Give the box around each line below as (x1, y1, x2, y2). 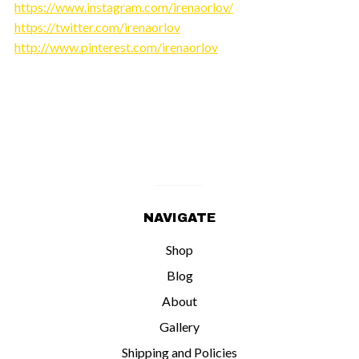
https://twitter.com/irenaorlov (14, 18, 180, 34)
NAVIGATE (143, 210, 216, 224)
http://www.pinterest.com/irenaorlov (14, 38, 218, 54)
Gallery (159, 318, 200, 334)
